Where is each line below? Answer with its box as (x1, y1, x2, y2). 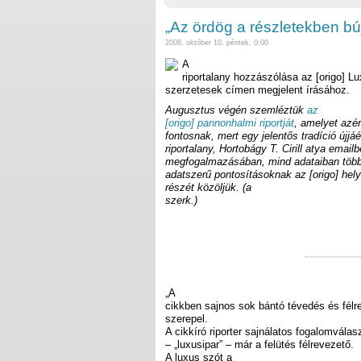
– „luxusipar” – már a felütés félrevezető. (165, 338, 354, 351)
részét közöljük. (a (165, 181, 251, 194)
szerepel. (165, 312, 208, 325)
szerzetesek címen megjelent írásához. (165, 83, 350, 96)
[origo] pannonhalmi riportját (165, 117, 294, 130)
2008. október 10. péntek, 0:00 (165, 39, 268, 48)
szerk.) (165, 194, 197, 207)
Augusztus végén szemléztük (165, 104, 307, 117)
